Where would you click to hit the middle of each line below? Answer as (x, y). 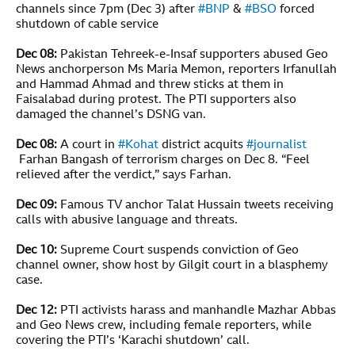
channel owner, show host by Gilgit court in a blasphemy (172, 265)
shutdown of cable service (87, 25)
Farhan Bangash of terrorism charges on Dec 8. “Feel (163, 160)
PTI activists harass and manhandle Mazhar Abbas (197, 311)
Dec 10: (36, 250)
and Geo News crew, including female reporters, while (164, 326)
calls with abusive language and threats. (127, 220)
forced (296, 10)
